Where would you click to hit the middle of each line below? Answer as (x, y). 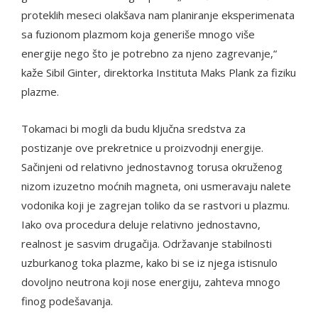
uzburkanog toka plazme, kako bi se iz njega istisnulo (149, 262)
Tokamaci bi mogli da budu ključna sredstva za (133, 128)
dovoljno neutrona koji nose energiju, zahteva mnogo (151, 281)
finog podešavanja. (67, 301)
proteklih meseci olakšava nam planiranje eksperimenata (158, 15)
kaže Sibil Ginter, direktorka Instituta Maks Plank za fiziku (159, 72)
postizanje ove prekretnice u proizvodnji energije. (142, 147)
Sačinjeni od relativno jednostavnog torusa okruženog (152, 166)
